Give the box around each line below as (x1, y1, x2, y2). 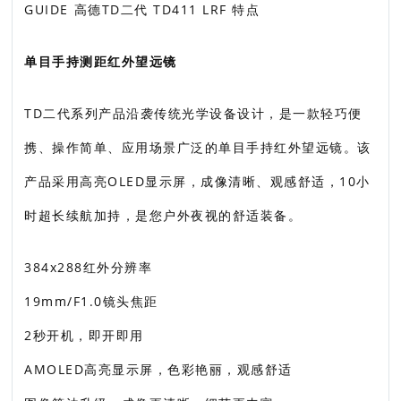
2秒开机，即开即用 (24, 327, 144, 344)
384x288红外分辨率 (24, 259, 153, 276)
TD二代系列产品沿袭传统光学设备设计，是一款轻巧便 (24, 105, 363, 122)
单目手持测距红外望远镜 (24, 53, 177, 70)
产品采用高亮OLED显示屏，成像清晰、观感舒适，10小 (24, 173, 371, 190)
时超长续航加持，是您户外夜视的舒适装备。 (24, 207, 303, 224)
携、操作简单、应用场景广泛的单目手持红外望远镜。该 (24, 139, 371, 156)
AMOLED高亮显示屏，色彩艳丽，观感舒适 (24, 361, 293, 378)
